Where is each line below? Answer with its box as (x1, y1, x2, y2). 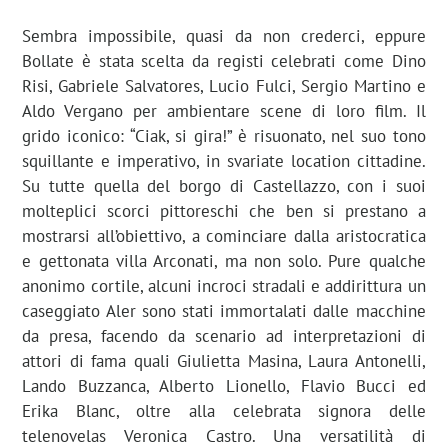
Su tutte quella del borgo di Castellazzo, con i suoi (22, 174, 426, 197)
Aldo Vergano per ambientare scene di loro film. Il (22, 99, 426, 122)
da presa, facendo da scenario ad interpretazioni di (22, 324, 426, 347)
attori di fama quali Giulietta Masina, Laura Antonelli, (22, 349, 426, 372)
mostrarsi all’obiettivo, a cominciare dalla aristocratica (22, 224, 426, 247)
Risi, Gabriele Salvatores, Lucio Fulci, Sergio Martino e (22, 74, 426, 97)
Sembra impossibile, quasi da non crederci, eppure (22, 24, 426, 47)
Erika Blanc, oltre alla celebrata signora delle (22, 399, 426, 422)
